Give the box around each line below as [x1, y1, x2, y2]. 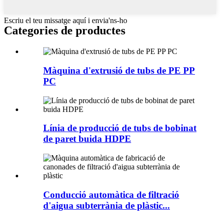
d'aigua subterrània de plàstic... [43, 200, 170, 211]
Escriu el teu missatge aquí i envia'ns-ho [4, 16, 127, 25]
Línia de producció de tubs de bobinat [43, 123, 196, 134]
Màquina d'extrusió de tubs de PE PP [43, 65, 195, 76]
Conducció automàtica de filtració [43, 189, 179, 200]
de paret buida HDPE [43, 134, 131, 144]
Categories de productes [4, 24, 125, 37]
